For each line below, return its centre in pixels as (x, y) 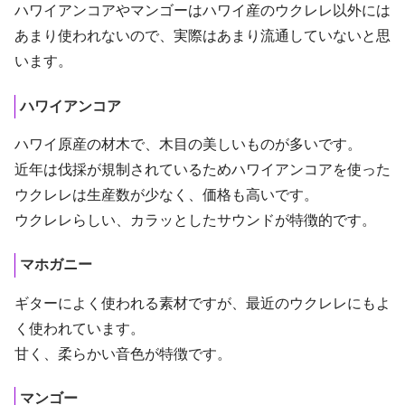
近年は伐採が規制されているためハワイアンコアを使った (202, 169)
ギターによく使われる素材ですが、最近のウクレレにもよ (202, 303)
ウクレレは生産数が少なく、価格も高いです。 (166, 194)
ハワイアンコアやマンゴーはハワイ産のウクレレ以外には (202, 11)
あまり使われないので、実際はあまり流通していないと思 (202, 36)
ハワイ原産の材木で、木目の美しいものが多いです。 (188, 144)
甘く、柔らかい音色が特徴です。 (123, 353)
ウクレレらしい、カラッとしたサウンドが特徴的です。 (195, 220)
